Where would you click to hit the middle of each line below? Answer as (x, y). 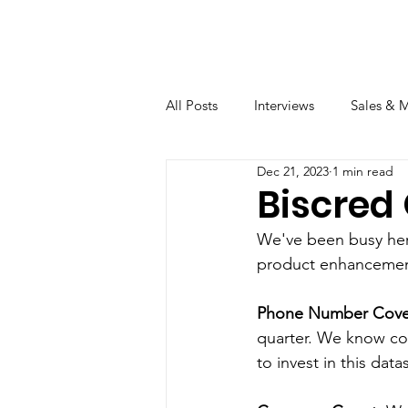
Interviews (284, 105)
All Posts (192, 105)
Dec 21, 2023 (293, 171)
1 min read (363, 171)
